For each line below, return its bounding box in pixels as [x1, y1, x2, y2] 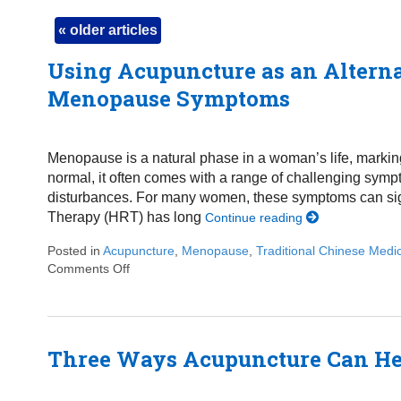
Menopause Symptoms [47, 84, 290, 114]
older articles [65, 21, 158, 38]
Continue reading [204, 210, 306, 226]
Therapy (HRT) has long [47, 209, 205, 226]
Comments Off [47, 261, 130, 277]
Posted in [47, 243, 103, 259]
